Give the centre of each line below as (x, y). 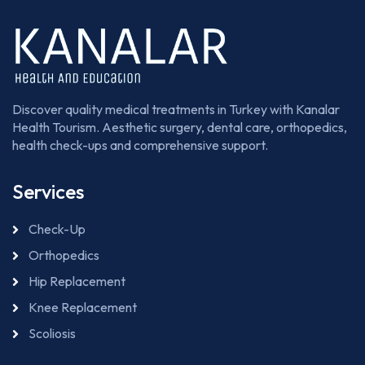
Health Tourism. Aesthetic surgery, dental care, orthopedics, (180, 128)
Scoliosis (52, 334)
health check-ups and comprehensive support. (140, 145)
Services (48, 192)
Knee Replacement (83, 308)
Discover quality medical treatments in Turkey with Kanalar (176, 110)
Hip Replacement (77, 281)
